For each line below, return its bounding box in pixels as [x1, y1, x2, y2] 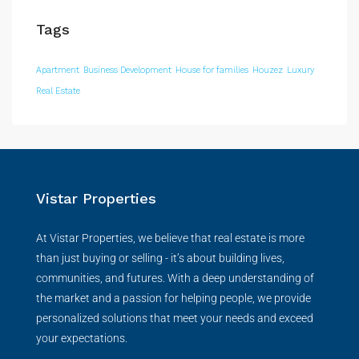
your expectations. [36, 332, 127, 345]
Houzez [252, 65, 283, 75]
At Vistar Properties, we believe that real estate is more [36, 232, 305, 244]
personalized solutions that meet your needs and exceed [36, 312, 313, 325]
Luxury [287, 65, 314, 75]
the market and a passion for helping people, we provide [36, 292, 311, 305]
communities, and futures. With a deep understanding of [36, 272, 314, 284]
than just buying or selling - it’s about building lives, [36, 252, 284, 264]
